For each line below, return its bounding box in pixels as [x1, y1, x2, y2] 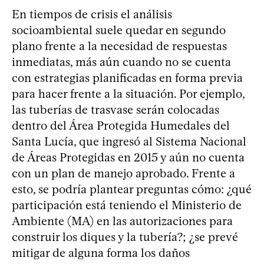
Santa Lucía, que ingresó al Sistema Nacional [12, 134, 246, 148]
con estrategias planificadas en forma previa [12, 70, 243, 85]
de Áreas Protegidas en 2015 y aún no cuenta [12, 150, 245, 164]
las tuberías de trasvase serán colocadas [12, 102, 219, 117]
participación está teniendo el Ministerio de [12, 197, 242, 212]
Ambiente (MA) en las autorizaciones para [12, 213, 233, 228]
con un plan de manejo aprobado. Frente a [12, 166, 235, 180]
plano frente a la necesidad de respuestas [12, 38, 227, 53]
